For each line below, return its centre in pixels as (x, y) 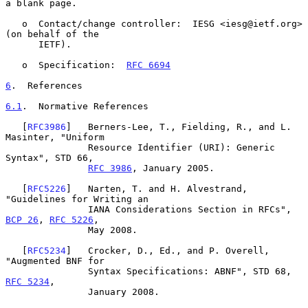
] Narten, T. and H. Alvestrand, (157, 188)
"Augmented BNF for (55, 261)
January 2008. (47, 291)
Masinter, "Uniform (55, 137)
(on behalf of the (52, 34)
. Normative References (85, 106)
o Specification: (74, 65)
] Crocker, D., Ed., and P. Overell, (168, 250)
